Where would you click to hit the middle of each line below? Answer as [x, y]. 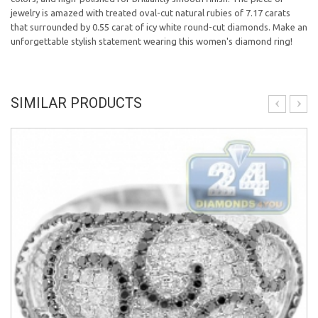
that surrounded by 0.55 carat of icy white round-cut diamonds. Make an [159, 27]
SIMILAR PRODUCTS [76, 103]
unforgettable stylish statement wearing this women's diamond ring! [152, 41]
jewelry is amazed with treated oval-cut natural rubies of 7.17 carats [150, 13]
